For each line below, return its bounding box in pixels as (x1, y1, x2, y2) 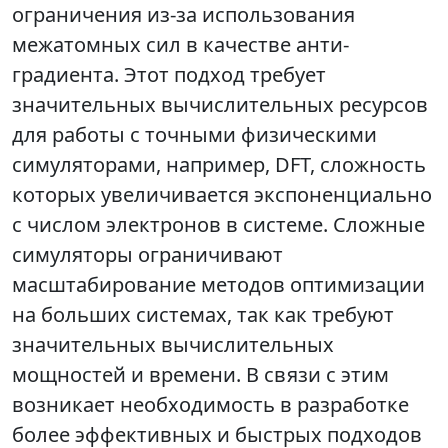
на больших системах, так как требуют (12, 301, 394, 329)
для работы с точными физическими (12, 121, 377, 149)
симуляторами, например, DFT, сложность (12, 151, 426, 179)
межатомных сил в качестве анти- (12, 31, 349, 59)
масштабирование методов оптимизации (12, 271, 425, 299)
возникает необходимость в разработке (12, 391, 409, 419)
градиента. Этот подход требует (12, 61, 326, 89)
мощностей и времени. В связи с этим (12, 361, 389, 389)
